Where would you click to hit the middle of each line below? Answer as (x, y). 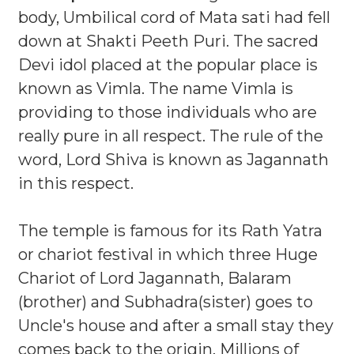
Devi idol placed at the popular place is (168, 65)
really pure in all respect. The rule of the (171, 136)
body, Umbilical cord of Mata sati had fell (174, 17)
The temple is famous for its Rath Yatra (170, 231)
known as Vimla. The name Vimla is (156, 88)
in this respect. (76, 183)
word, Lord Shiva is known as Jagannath (173, 160)
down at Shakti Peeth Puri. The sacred (168, 41)
